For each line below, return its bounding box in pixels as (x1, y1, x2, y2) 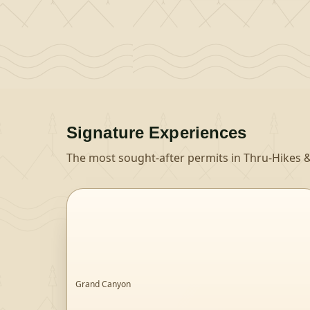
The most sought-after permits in (66, 150, 244, 165)
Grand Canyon (75, 278, 131, 290)
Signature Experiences (66, 123, 247, 142)
